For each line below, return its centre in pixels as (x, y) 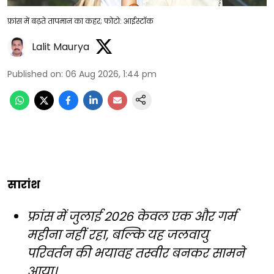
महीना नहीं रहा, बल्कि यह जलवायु (118, 235)
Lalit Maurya (61, 47)
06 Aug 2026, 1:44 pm (111, 74)
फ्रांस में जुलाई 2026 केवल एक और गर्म (131, 216)
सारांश (24, 184)
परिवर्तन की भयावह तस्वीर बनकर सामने (136, 253)
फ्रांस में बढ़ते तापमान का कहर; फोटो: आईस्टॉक (80, 21)
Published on (34, 74)
